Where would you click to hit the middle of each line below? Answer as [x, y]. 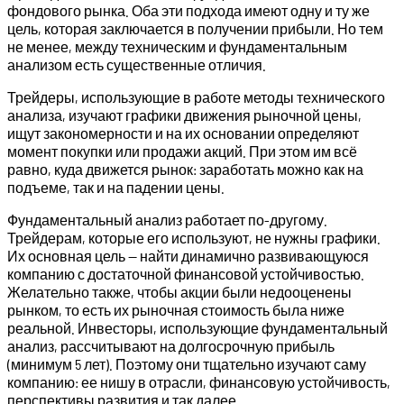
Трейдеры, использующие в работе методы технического [196, 97]
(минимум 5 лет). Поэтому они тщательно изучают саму [187, 364]
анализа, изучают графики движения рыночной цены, [184, 115]
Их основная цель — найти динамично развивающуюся [188, 256]
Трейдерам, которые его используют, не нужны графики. [194, 238]
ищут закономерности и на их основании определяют [183, 133]
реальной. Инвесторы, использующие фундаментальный [197, 328]
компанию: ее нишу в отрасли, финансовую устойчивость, [199, 382]
